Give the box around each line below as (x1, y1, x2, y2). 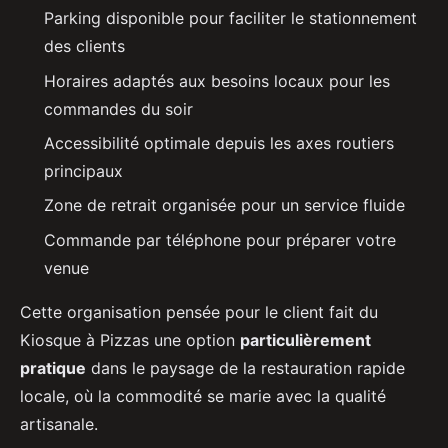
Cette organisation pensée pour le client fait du (20, 301, 378, 322)
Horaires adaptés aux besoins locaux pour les (44, 70, 390, 91)
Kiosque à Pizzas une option (20, 329, 240, 350)
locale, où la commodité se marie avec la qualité (20, 385, 386, 406)
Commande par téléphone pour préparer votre (44, 229, 396, 250)
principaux (44, 160, 123, 181)
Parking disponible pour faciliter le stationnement (44, 8, 417, 29)
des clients (44, 36, 125, 57)
